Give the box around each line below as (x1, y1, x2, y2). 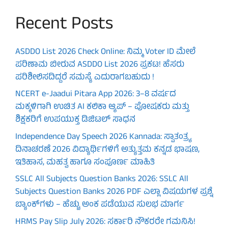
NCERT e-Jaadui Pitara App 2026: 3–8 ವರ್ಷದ (15, 88, 176, 102)
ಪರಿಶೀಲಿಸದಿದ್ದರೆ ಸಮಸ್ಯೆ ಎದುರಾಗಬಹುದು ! (15, 70, 154, 85)
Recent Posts (15, 10, 113, 40)
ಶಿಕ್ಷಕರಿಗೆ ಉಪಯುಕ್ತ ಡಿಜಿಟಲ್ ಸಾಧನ (15, 113, 135, 128)
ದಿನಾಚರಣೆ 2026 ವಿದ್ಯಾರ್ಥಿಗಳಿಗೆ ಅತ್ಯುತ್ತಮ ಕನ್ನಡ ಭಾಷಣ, (15, 142, 199, 157)
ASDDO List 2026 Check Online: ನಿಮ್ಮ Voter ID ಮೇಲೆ (15, 45, 195, 60)
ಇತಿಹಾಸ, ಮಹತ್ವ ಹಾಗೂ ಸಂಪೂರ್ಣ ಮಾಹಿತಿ (15, 155, 155, 170)
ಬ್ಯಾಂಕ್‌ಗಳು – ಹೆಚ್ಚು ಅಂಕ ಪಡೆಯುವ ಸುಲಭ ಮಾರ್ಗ (15, 198, 184, 213)
